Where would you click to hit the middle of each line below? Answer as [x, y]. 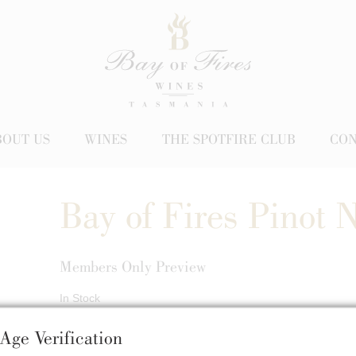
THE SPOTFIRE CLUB [228, 139]
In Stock [79, 298]
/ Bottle [130, 333]
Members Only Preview [132, 266]
